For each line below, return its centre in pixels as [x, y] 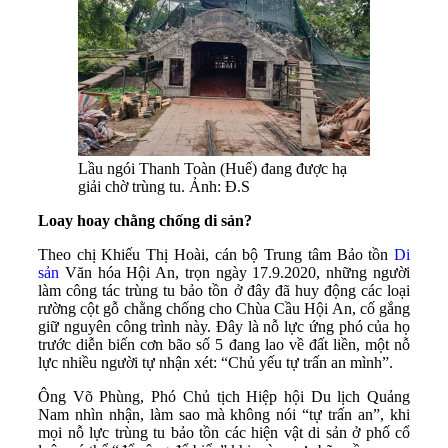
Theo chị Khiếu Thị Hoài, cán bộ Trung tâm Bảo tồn [216, 255]
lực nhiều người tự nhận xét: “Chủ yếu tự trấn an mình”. [215, 363]
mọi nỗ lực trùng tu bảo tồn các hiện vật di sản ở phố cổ [224, 433]
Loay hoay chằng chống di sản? [145, 221]
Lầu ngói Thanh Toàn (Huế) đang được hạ [212, 169]
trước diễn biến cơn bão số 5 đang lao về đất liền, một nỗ [224, 345]
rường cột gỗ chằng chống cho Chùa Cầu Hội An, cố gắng [224, 309]
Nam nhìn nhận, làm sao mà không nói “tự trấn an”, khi [224, 415]
